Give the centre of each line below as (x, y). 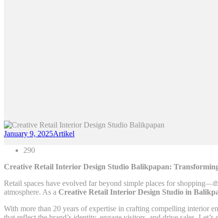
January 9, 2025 (28, 134)
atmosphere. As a (31, 192)
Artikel (64, 134)
